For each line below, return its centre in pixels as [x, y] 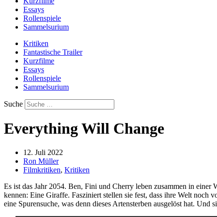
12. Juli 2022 [43, 152]
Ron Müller [41, 161]
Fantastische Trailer [53, 52]
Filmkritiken [42, 170]
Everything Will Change [84, 129]
